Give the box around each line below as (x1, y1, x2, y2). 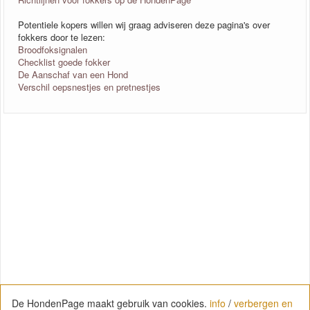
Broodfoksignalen (18, 42, 87, 56)
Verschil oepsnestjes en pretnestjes (18, 80, 161, 93)
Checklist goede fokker (18, 55, 110, 69)
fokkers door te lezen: (18, 30, 105, 44)
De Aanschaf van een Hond (18, 67, 128, 81)
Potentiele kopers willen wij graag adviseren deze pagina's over (18, 17, 270, 31)
